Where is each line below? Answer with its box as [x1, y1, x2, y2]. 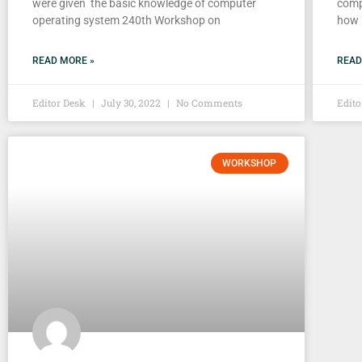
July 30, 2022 [99, 95, 163, 109]
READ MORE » [32, 54, 95, 66]
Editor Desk [32, 95, 88, 109]
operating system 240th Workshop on [32, 13, 221, 27]
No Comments [174, 95, 242, 109]
